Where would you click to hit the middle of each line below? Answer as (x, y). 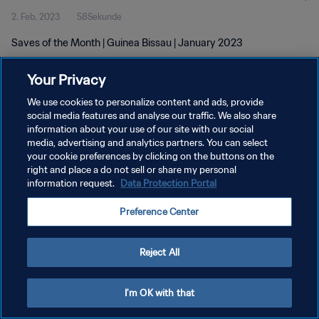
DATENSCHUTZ (44, 133)
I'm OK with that (159, 293)
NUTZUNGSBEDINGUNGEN (67, 158)
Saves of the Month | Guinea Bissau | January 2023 (127, 43)
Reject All (159, 252)
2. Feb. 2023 (36, 17)
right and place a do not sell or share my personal (132, 170)
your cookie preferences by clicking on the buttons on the (151, 156)
